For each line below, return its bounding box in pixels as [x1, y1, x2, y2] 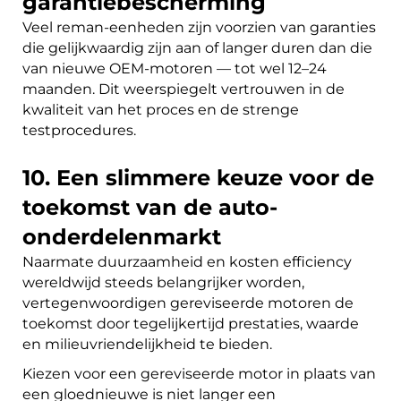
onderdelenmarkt [22, 224, 221, 251]
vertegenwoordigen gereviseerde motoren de [22, 294, 354, 312]
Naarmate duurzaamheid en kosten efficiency [22, 253, 352, 271]
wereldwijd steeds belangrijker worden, [22, 274, 304, 292]
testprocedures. [22, 122, 136, 140]
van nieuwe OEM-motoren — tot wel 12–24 [22, 60, 327, 78]
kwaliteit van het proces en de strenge [22, 101, 299, 119]
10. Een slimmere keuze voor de [22, 165, 374, 192]
